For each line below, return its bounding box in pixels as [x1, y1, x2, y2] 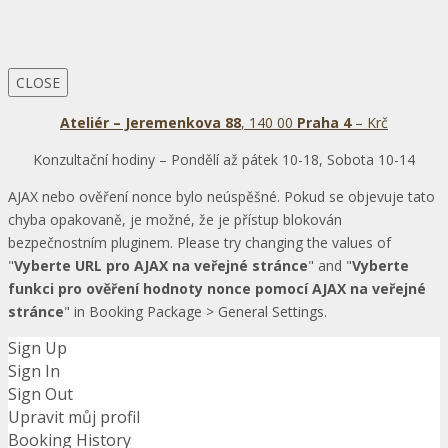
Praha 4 [297, 113, 351, 133]
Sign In [8, 360, 60, 383]
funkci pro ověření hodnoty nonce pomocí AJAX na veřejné [8, 279, 426, 299]
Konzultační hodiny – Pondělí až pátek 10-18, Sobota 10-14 [33, 150, 415, 170]
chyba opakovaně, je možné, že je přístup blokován [8, 210, 342, 230]
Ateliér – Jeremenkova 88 [60, 113, 241, 133]
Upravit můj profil [8, 406, 140, 429]
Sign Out [8, 383, 73, 406]
